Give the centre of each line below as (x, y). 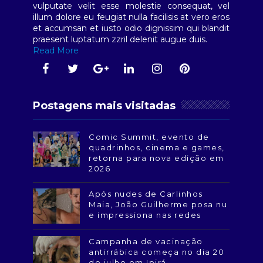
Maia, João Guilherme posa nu (158, 205)
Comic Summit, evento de (149, 137)
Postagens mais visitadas (104, 106)
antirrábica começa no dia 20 (157, 252)
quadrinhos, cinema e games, (157, 148)
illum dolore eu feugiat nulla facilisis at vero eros (131, 17)
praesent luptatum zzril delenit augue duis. (120, 40)
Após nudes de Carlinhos (146, 194)
